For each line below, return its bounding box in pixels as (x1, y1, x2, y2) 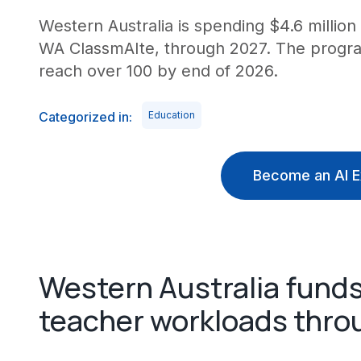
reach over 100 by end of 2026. (39, 61, 278, 81)
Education (148, 109, 195, 121)
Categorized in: (39, 109, 132, 125)
